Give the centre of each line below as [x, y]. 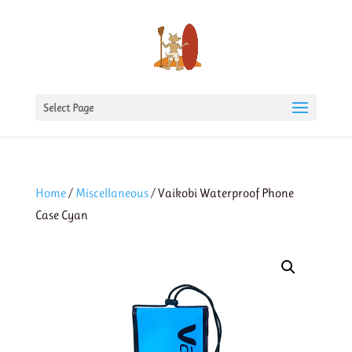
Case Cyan [61, 215]
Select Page [68, 108]
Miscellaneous [112, 193]
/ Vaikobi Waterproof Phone [221, 193]
